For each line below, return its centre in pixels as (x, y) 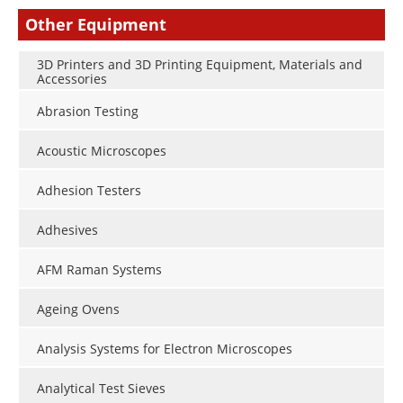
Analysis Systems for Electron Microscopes (165, 348)
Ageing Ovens (78, 309)
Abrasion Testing (88, 111)
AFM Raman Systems (99, 269)
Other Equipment (96, 25)
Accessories (72, 78)
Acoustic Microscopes (102, 150)
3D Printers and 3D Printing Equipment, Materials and (200, 64)
